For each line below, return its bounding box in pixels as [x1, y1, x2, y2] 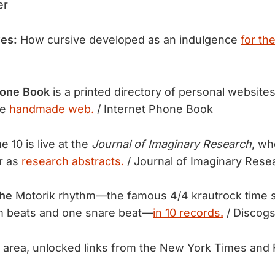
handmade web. [9, 102, 94, 115]
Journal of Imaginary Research [91, 137, 252, 150]
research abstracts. [21, 154, 124, 168]
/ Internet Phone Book [94, 102, 213, 115]
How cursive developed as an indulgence [17, 33, 241, 47]
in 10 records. [153, 206, 223, 220]
